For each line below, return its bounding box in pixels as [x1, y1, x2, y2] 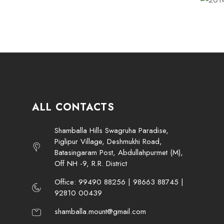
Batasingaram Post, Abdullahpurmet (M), [54, 147, 183, 158]
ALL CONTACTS [31, 100, 114, 114]
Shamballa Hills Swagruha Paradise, [54, 125, 169, 136]
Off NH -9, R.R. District [54, 158, 127, 169]
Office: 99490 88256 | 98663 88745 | [54, 176, 184, 187]
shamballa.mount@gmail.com [54, 206, 146, 217]
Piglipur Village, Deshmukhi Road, [54, 136, 162, 147]
